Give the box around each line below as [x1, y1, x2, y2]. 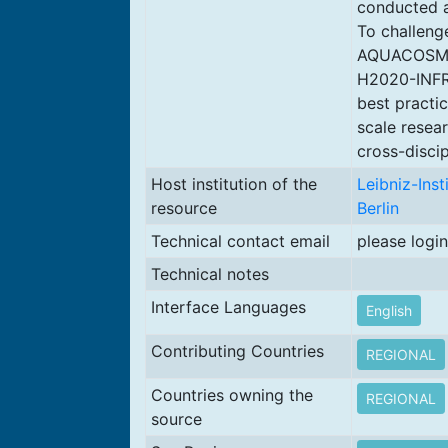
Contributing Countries [150, 341, 324, 361]
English [365, 302, 412, 319]
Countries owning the [150, 385, 313, 405]
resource [150, 198, 217, 218]
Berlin [356, 198, 399, 218]
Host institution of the [150, 174, 317, 194]
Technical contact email [150, 231, 330, 251]
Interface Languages [150, 297, 306, 317]
